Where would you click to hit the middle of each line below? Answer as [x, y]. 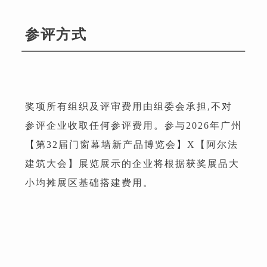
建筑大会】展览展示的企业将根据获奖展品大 [132, 163]
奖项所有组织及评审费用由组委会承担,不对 [129, 106]
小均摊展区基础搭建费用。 [89, 182]
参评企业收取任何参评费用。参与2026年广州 [133, 125]
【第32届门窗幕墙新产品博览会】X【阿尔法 [132, 144]
